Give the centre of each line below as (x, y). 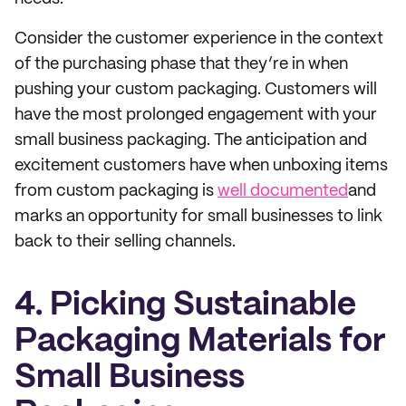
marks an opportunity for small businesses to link (198, 217)
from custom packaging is (116, 191)
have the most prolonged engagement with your (196, 115)
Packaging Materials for (200, 342)
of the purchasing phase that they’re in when (181, 64)
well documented (283, 191)
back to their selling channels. (125, 242)
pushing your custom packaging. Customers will (196, 90)
